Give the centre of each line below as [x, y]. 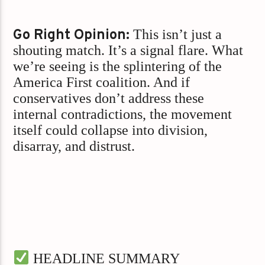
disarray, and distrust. [74, 146]
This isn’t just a [176, 34]
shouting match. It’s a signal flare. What [128, 50]
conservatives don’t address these [109, 98]
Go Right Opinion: [72, 35]
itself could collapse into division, [111, 130]
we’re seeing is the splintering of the [118, 66]
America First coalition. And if [102, 82]
